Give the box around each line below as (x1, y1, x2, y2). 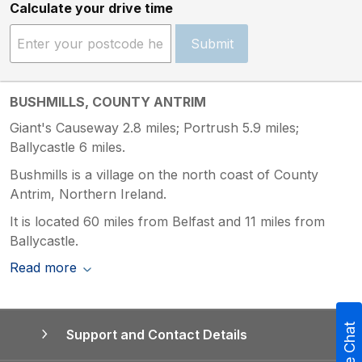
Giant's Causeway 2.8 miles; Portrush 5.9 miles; (10, 119, 299, 136)
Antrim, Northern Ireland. (10, 185, 166, 202)
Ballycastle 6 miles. (10, 138, 125, 155)
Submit (190, 35, 234, 52)
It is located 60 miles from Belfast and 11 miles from (10, 213, 325, 229)
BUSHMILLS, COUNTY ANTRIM (10, 93, 206, 110)
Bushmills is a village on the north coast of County (10, 166, 318, 183)
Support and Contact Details (65, 326, 247, 343)
